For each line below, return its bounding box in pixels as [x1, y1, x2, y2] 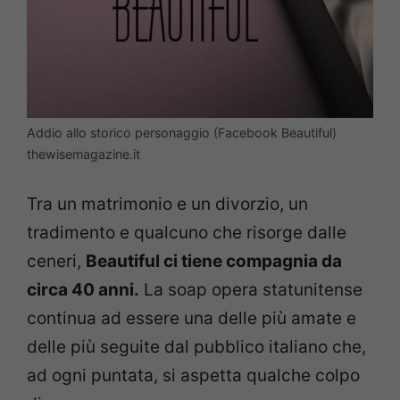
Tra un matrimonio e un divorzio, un [27, 194, 308, 215]
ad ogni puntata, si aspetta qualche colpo [27, 365, 360, 387]
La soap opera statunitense [139, 279, 362, 301]
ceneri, [27, 251, 86, 272]
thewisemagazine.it [27, 146, 140, 162]
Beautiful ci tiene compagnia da [86, 251, 342, 272]
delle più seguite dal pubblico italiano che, [27, 337, 366, 358]
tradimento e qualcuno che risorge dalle [27, 222, 346, 244]
